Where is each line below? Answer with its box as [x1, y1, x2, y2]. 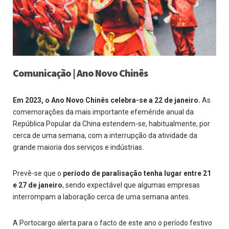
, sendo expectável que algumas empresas [62, 180, 200, 189]
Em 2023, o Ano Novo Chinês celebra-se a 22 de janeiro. [13, 96, 200, 104]
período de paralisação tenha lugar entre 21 [63, 169, 211, 177]
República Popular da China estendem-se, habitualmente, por [13, 119, 210, 128]
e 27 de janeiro [13, 180, 62, 189]
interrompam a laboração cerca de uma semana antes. [13, 192, 190, 201]
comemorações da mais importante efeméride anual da [13, 107, 194, 116]
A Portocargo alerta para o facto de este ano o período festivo [13, 218, 212, 227]
